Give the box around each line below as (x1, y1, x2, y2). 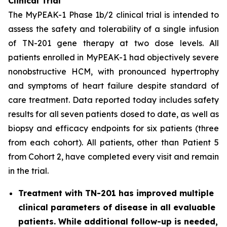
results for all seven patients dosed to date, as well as (8, 109, 219, 119)
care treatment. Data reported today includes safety (8, 95, 219, 105)
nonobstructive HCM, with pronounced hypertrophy (8, 66, 219, 77)
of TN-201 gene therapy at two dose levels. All (8, 38, 219, 48)
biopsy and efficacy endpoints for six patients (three (8, 123, 219, 133)
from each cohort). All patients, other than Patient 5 (8, 137, 219, 147)
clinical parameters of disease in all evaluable (18, 202, 215, 212)
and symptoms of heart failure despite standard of (8, 81, 219, 91)
